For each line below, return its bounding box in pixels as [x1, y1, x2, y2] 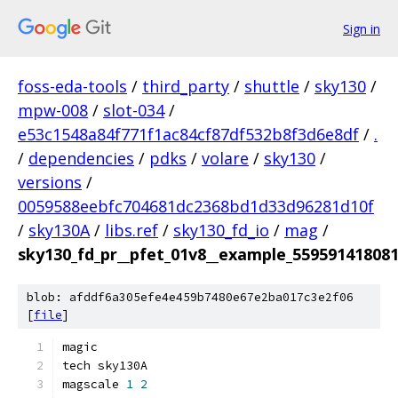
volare [202, 147, 249, 169]
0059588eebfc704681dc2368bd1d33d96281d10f [18, 195, 374, 217]
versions [18, 171, 82, 193]
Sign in [343, 20, 380, 37]
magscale [62, 377, 126, 392]
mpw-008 [18, 99, 88, 121]
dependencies [28, 147, 134, 169]
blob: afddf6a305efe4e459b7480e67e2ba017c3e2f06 [27, 290, 354, 305]
